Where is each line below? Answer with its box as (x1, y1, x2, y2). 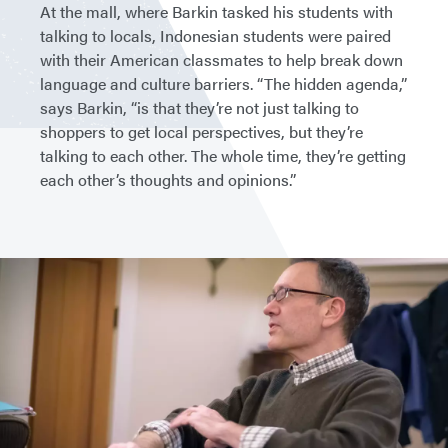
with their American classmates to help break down (40, 47, 403, 71)
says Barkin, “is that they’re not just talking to (40, 95, 359, 119)
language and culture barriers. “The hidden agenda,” (40, 71, 407, 95)
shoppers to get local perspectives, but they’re (40, 119, 363, 143)
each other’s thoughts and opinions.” (40, 167, 296, 191)
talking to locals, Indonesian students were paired (40, 23, 391, 47)
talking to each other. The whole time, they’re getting (40, 143, 406, 167)
